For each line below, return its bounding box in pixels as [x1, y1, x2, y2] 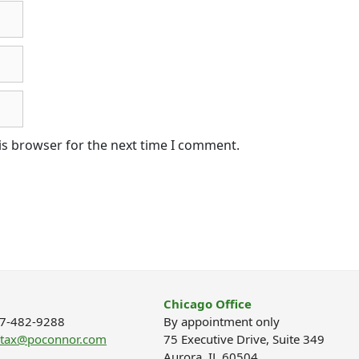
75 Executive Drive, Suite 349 [163, 331, 325, 348]
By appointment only [163, 313, 280, 330]
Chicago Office [163, 296, 252, 313]
